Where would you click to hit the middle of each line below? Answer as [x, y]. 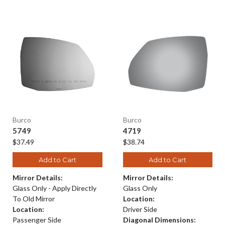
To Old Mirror [34, 198]
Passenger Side [37, 219]
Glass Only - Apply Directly [54, 188]
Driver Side [140, 209]
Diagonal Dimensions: [159, 219]
